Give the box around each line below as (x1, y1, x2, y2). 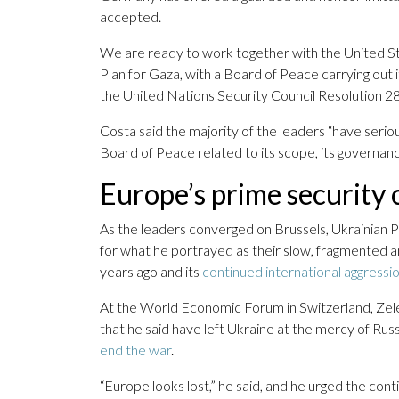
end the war (100, 341, 171, 359)
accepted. (100, 8, 161, 26)
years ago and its (100, 263, 202, 281)
